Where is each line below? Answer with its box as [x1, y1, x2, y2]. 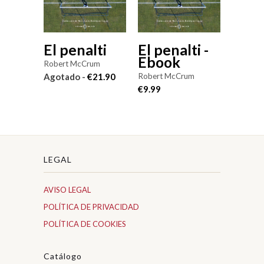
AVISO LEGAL [44, 184, 91, 194]
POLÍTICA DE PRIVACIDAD [44, 202, 139, 212]
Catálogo [44, 250, 82, 261]
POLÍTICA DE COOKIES [44, 219, 126, 229]
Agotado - [44, 71, 87, 82]
